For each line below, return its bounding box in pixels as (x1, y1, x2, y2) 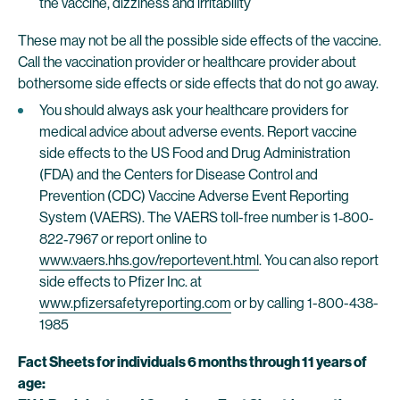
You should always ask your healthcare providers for (39, 102, 348, 119)
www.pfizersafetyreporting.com (39, 295, 231, 312)
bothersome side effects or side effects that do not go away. (18, 75, 379, 92)
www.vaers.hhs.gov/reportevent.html (39, 252, 259, 269)
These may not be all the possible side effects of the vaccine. (18, 32, 381, 49)
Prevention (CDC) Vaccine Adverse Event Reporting (39, 187, 349, 204)
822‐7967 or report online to (39, 230, 207, 247)
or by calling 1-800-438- (231, 295, 379, 312)
